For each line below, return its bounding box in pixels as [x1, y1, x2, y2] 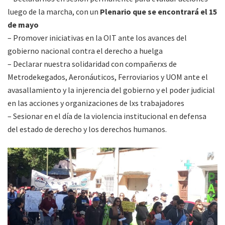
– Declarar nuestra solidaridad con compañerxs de [8, 59, 177, 69]
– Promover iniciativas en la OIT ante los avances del [8, 33, 187, 43]
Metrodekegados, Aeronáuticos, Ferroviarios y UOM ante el [8, 72, 208, 82]
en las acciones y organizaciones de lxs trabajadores [8, 98, 184, 108]
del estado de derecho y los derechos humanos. [8, 124, 167, 135]
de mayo [8, 20, 39, 30]
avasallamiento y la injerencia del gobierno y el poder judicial [8, 85, 215, 95]
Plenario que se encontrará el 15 [98, 7, 217, 17]
